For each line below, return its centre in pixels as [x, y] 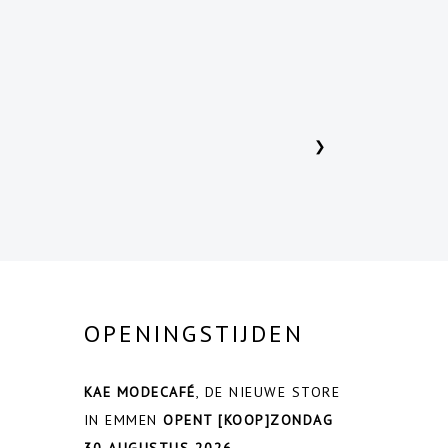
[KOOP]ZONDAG [272, 419]
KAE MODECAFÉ [139, 391]
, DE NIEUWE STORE [267, 391]
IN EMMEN [123, 419]
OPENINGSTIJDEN [193, 333]
